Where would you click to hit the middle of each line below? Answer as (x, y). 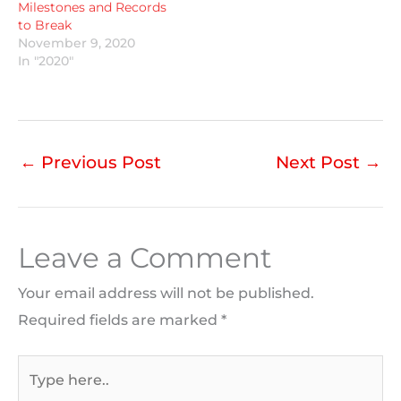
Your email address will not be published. (166, 293)
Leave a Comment (145, 257)
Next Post (320, 162)
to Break (45, 25)
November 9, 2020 (77, 43)
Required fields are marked (119, 320)
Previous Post (99, 162)
